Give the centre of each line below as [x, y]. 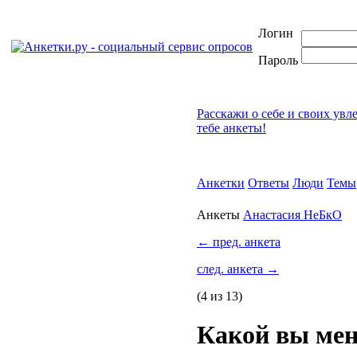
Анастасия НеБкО [292, 215]
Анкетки [221, 183]
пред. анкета [245, 242]
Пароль [278, 60]
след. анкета [231, 269]
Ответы [269, 183]
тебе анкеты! [231, 128]
